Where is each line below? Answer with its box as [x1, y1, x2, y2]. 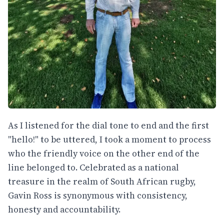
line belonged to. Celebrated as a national [8, 161, 179, 174]
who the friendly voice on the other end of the [8, 147, 199, 160]
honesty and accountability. [8, 203, 120, 216]
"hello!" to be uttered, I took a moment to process [8, 133, 211, 146]
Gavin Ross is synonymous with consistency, [8, 189, 187, 202]
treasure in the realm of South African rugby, [8, 175, 196, 188]
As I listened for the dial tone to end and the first [8, 119, 209, 132]
